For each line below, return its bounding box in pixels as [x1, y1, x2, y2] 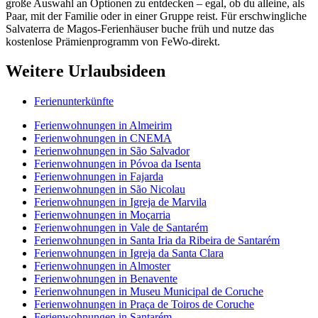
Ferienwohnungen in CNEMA [34, 132, 172, 145]
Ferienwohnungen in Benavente [34, 273, 177, 285]
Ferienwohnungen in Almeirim [34, 119, 172, 132]
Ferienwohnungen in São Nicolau [34, 183, 185, 196]
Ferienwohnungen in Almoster [34, 260, 170, 273]
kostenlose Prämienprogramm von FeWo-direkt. [6, 35, 220, 48]
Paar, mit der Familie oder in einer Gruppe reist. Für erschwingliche [6, 9, 307, 22]
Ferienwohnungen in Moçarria [34, 209, 170, 221]
